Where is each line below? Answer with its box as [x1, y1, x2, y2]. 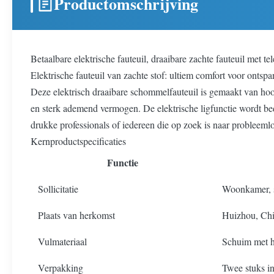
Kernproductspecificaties [31, 135, 126, 147]
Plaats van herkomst [38, 209, 115, 221]
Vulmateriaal [38, 235, 87, 248]
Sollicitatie [38, 182, 78, 195]
